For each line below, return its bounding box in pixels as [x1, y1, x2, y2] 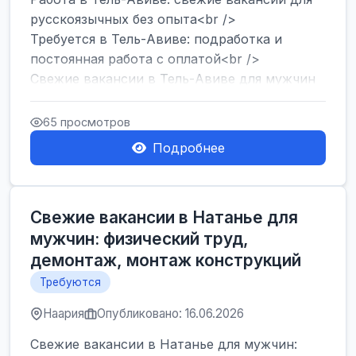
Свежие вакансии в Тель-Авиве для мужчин [30, 71, 315, 87]
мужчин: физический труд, [30, 229, 249, 249]
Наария [43, 306, 84, 321]
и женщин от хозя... [30, 91, 155, 106]
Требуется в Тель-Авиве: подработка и [30, 31, 282, 47]
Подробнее [152, 140, 225, 156]
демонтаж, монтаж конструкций [30, 250, 301, 270]
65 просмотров [43, 115, 130, 129]
